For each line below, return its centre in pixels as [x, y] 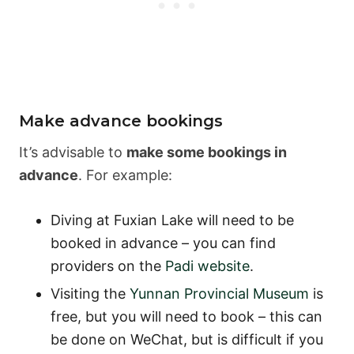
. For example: [125, 175]
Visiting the [90, 293]
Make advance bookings [121, 121]
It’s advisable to [73, 152]
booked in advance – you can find [163, 243]
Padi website [207, 265]
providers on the [108, 265]
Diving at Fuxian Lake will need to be [172, 220]
